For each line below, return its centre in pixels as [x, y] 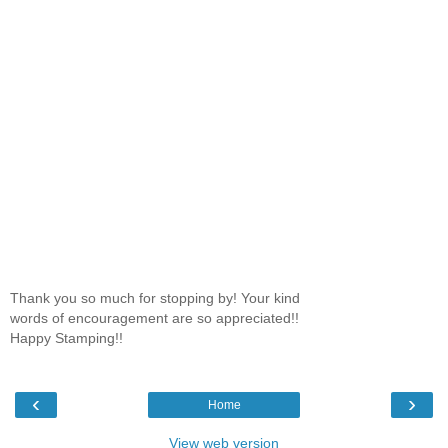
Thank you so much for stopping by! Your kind [155, 297]
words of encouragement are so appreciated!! [154, 317]
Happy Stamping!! [66, 337]
